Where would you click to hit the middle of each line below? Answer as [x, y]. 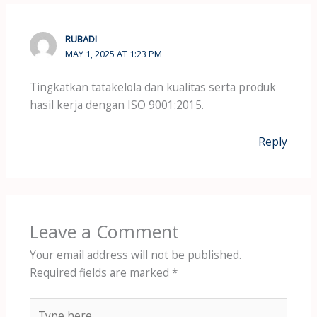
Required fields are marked [100, 272]
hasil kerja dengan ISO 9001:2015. [116, 104]
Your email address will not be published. [135, 254]
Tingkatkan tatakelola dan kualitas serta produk [152, 87]
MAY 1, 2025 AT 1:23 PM [114, 54]
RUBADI [81, 39]
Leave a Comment [104, 231]
